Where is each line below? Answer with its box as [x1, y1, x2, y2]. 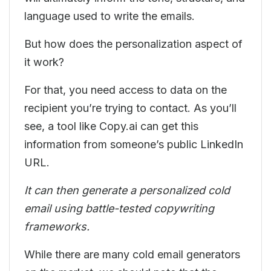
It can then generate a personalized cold [24, 184, 230, 197]
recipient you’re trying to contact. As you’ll [24, 102, 237, 114]
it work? [24, 56, 70, 68]
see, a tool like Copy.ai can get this [24, 120, 198, 132]
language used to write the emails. [24, 10, 201, 22]
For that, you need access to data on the [24, 83, 227, 96]
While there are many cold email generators [24, 248, 240, 261]
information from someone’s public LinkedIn [24, 138, 243, 151]
